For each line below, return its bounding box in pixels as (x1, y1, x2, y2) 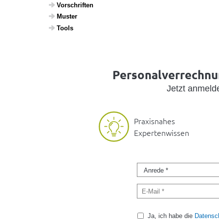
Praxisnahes (134, 115, 175, 127)
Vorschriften (56, 1, 93, 9)
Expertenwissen (134, 127, 189, 138)
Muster (56, 13, 77, 21)
